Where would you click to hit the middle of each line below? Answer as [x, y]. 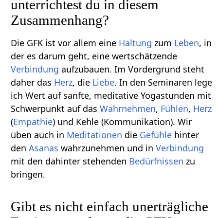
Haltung [136, 43]
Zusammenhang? [60, 20]
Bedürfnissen [156, 161]
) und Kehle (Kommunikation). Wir [122, 121]
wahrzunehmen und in [107, 148]
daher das [33, 82]
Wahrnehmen [128, 108]
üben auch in [39, 135]
